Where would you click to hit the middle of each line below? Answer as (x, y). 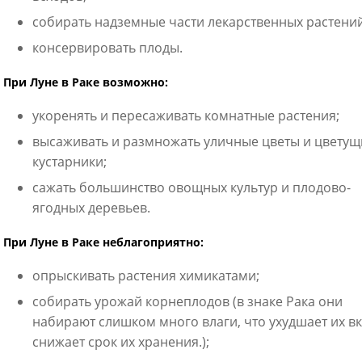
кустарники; (69, 162)
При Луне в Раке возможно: (85, 82)
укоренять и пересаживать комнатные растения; (185, 116)
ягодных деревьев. (91, 208)
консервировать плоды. (107, 48)
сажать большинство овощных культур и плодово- (191, 187)
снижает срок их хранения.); (120, 342)
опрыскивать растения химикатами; (145, 276)
